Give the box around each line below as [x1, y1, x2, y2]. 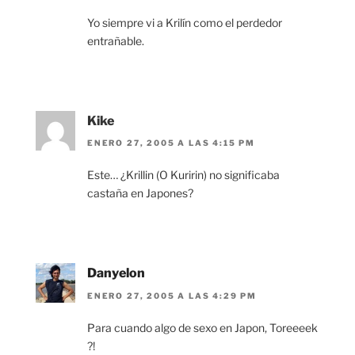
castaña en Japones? [87, 186, 193, 200]
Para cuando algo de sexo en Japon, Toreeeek [87, 320, 318, 334]
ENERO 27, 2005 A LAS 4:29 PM [87, 290, 257, 300]
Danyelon [87, 265, 145, 281]
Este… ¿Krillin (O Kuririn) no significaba [87, 168, 280, 182]
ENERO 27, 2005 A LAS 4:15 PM [87, 138, 255, 148]
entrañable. [87, 34, 144, 48]
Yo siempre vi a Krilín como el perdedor [87, 16, 282, 30]
